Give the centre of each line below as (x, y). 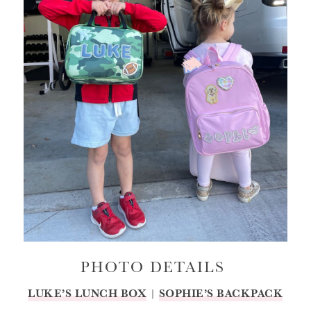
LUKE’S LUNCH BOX (87, 293)
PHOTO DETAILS (155, 267)
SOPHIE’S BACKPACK (221, 293)
